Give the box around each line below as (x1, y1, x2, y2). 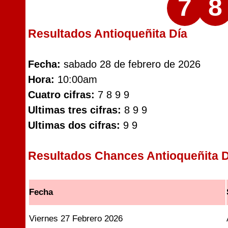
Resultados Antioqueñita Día (28, 27, 187, 40)
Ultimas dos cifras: (28, 120, 120, 131)
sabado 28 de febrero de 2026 (61, 59, 201, 70)
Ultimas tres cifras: (28, 104, 121, 116)
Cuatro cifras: (28, 89, 95, 100)
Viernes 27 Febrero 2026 (29, 214, 123, 223)
